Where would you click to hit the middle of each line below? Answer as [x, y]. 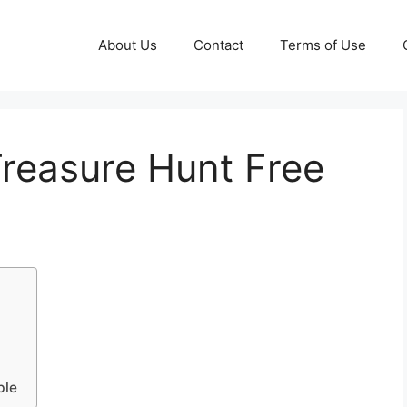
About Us [128, 45]
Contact [218, 45]
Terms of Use [323, 45]
